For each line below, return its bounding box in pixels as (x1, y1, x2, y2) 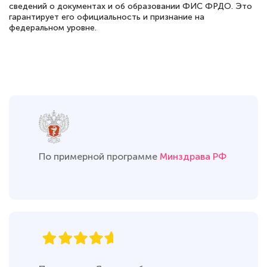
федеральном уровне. (9, 22, 97, 33)
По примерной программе (39, 150, 160, 162)
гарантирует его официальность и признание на (9, 11, 204, 22)
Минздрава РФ (160, 150, 226, 162)
